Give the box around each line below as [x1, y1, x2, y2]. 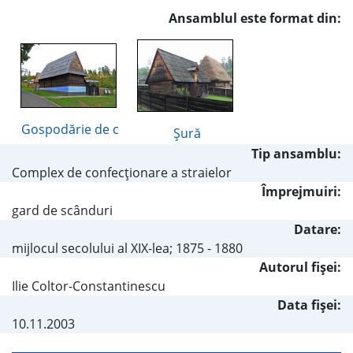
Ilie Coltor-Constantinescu [12, 277, 165, 295]
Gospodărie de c [21, 120, 119, 138]
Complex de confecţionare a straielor [12, 163, 232, 181]
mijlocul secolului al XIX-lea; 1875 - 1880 [12, 239, 243, 257]
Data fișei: [277, 295, 341, 314]
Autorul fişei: [259, 258, 341, 276]
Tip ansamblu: [251, 144, 341, 162]
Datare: [294, 220, 341, 238]
